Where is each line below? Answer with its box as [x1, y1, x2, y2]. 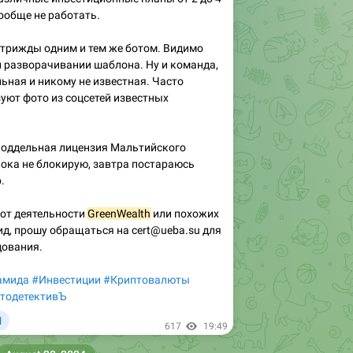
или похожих [150, 207, 219, 220]
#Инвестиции [32, 273, 101, 286]
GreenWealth [87, 207, 150, 220]
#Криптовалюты [103, 273, 190, 286]
